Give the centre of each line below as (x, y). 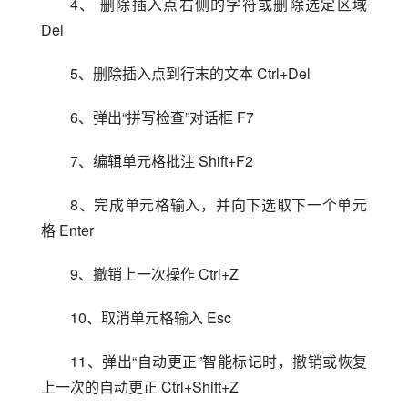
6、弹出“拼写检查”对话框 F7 (162, 117)
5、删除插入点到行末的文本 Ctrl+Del (190, 73)
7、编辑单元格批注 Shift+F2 (162, 160)
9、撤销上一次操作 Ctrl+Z (154, 273)
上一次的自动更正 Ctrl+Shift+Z (140, 386)
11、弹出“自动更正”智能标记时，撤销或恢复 (219, 361)
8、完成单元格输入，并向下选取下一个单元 (219, 204)
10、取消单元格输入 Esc (151, 317)
